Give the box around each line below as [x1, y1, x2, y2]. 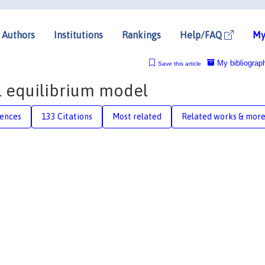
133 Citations [41, 111, 92, 121]
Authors [2, 29, 35, 40]
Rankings [122, 29, 161, 40]
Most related [112, 111, 161, 121]
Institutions [54, 29, 103, 40]
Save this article [157, 60, 201, 67]
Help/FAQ [180, 29, 224, 40]
